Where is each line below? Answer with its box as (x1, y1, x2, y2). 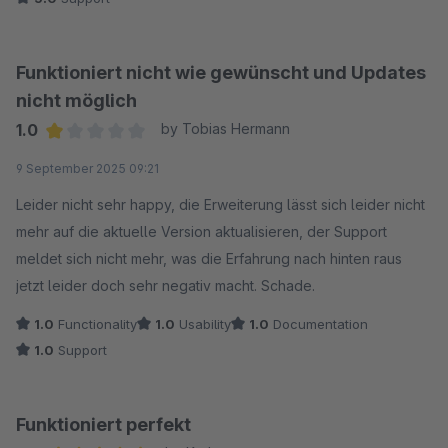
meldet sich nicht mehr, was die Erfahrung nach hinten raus (16, 249, 402, 267)
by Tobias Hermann (160, 119, 290, 137)
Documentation (269, 315, 368, 332)
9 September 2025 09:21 (16, 160, 159, 176)
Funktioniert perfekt (16, 413, 191, 435)
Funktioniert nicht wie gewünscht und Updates (16, 61, 426, 83)
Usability (175, 315, 231, 332)
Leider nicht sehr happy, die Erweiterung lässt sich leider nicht (16, 195, 425, 213)
